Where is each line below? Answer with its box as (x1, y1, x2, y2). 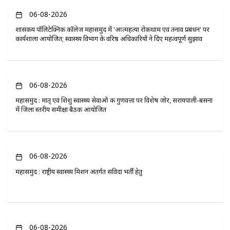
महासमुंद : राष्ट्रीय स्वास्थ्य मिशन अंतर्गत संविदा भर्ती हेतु (15, 166, 142, 176)
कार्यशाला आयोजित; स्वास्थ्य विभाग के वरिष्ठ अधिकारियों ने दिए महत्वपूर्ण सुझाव (15, 34, 202, 44)
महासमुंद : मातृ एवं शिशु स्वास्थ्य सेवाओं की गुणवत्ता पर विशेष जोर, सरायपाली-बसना (15, 95, 213, 105)
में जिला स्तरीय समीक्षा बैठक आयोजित (15, 105, 106, 114)
